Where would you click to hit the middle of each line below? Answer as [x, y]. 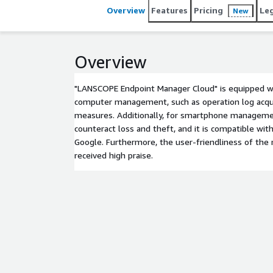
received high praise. [114, 155]
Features [169, 10]
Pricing [208, 10]
